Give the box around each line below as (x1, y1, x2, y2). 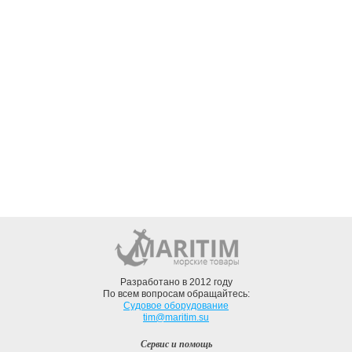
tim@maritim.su (143, 312, 209, 323)
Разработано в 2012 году (119, 277, 233, 288)
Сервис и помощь (140, 337, 212, 350)
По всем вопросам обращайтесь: (102, 288, 250, 299)
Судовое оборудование (123, 300, 229, 311)
